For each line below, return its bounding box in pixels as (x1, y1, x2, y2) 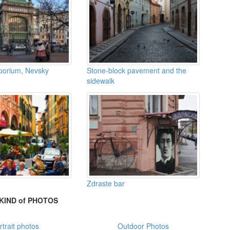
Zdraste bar (87, 178, 125, 188)
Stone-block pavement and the (87, 65, 187, 75)
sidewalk (87, 75, 115, 86)
